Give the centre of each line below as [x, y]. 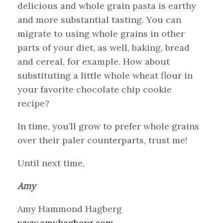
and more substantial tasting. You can [99, 20]
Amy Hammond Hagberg [70, 209]
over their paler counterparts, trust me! [102, 140]
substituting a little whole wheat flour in [105, 76]
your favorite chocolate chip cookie [95, 90]
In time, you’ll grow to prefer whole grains [108, 126]
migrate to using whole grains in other [101, 34]
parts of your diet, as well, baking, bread [104, 48]
